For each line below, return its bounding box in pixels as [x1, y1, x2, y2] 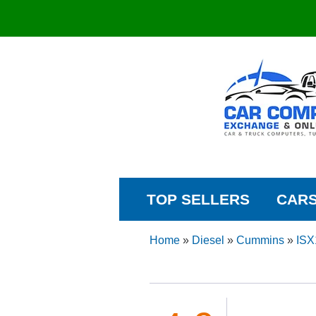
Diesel [191, 234, 224, 247]
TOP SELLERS [146, 191, 250, 208]
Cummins [236, 234, 284, 247]
